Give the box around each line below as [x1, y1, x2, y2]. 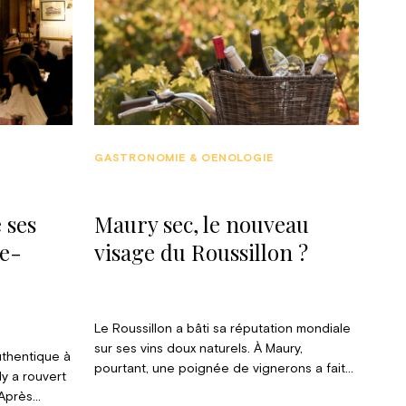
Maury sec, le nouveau [94, 209, 310, 239]
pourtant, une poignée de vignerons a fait [94, 362, 346, 375]
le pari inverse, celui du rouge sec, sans [94, 382, 332, 395]
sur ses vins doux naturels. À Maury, [94, 342, 304, 355]
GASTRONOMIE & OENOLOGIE [94, 153, 274, 165]
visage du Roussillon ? [94, 237, 309, 267]
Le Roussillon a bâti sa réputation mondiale [94, 322, 352, 335]
